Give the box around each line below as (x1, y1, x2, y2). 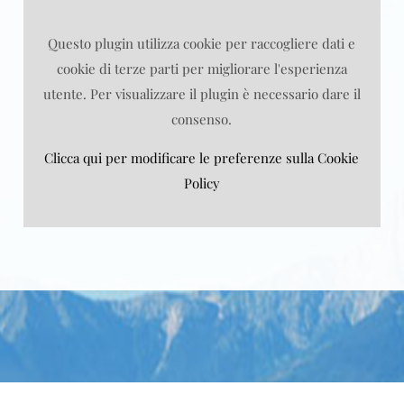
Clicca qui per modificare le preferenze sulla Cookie (44, 149, 360, 167)
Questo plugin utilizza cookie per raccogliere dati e (48, 34, 356, 52)
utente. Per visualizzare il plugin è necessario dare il (42, 85, 361, 103)
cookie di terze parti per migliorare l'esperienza (56, 60, 347, 78)
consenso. (171, 110, 233, 128)
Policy (183, 174, 220, 192)
